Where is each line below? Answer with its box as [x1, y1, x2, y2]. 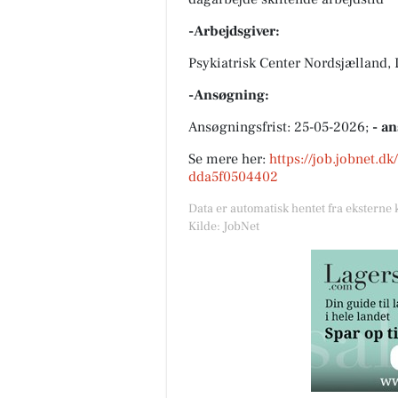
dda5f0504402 [188, 167, 278, 186]
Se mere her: [188, 149, 269, 168]
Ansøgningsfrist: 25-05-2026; [188, 117, 372, 136]
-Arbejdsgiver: [188, 21, 280, 40]
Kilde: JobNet [188, 218, 259, 235]
